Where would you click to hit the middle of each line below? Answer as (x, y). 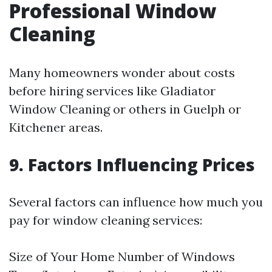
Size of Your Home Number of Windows (122, 257)
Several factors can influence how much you (136, 202)
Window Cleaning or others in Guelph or (125, 109)
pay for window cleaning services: (106, 220)
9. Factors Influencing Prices (132, 165)
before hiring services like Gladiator (112, 91)
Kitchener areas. (56, 127)
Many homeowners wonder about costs (122, 73)
